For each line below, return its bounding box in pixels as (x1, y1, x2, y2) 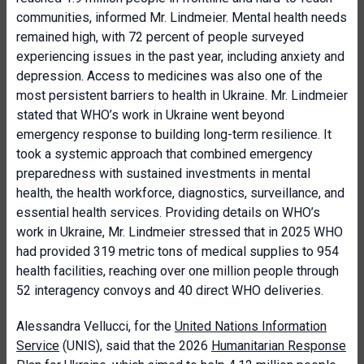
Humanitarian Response (211, 338, 346, 353)
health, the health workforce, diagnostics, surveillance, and (16, 185, 344, 201)
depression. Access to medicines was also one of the (16, 68, 323, 84)
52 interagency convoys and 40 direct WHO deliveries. (16, 283, 323, 298)
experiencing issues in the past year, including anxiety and (16, 49, 344, 64)
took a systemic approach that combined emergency (16, 146, 313, 162)
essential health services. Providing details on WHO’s (16, 205, 320, 220)
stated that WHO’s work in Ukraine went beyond (16, 107, 284, 123)
